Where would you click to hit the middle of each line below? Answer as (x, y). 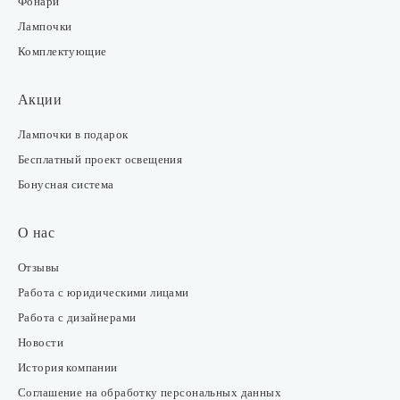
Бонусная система (66, 184)
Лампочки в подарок (73, 134)
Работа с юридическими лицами (104, 292)
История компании (68, 367)
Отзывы (39, 267)
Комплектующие (62, 51)
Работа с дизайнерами (77, 317)
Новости (41, 342)
